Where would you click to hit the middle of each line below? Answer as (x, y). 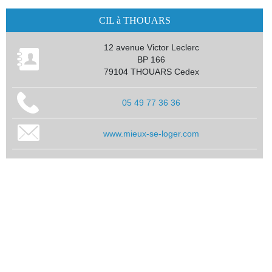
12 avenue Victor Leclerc (151, 47)
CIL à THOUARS (134, 20)
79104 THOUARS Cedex (151, 71)
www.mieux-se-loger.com (151, 133)
